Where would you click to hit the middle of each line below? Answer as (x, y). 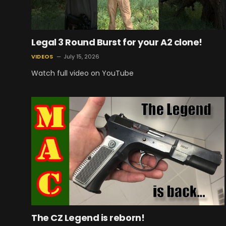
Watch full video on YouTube (82, 73)
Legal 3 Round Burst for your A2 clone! (117, 42)
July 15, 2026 (82, 56)
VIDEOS (42, 56)
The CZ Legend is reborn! (88, 217)
